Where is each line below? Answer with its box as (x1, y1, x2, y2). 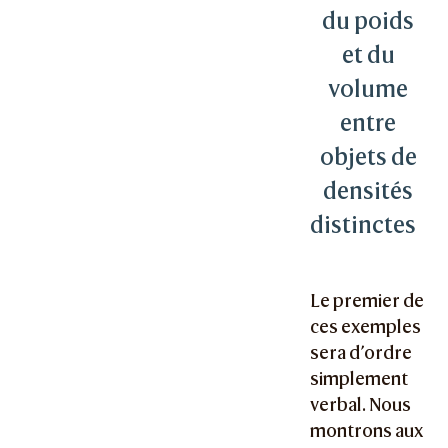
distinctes (310, 211, 417, 239)
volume (328, 75, 408, 103)
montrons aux (310, 420, 425, 442)
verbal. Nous (310, 394, 412, 416)
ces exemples (310, 316, 422, 338)
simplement (310, 368, 409, 390)
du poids (322, 7, 414, 35)
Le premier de (310, 290, 425, 312)
